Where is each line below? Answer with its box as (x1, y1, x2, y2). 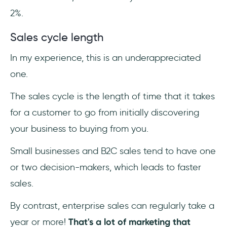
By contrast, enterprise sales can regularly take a (10, 200, 214, 212)
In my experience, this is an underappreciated (10, 52, 201, 64)
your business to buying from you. (10, 123, 148, 135)
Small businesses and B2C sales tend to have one (10, 145, 216, 157)
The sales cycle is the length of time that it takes (10, 91, 215, 102)
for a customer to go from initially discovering (10, 107, 199, 119)
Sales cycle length (10, 30, 103, 45)
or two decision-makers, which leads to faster (10, 162, 201, 173)
